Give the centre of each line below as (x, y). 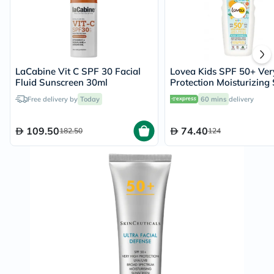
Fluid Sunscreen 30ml (61, 82)
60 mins (213, 99)
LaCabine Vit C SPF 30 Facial (78, 71)
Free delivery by (53, 99)
